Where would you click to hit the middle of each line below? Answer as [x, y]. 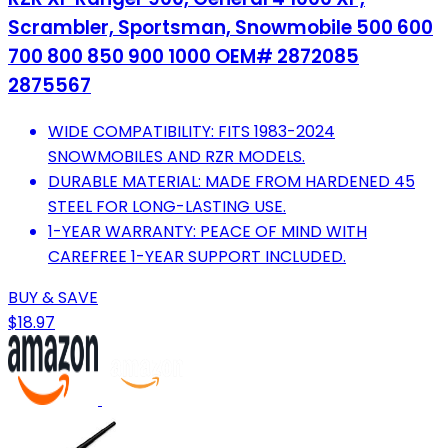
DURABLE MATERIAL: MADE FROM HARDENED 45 [231, 182]
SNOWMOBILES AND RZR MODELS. [176, 157]
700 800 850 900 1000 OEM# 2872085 [183, 57]
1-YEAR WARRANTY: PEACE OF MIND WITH [207, 232]
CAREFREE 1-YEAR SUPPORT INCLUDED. [197, 257]
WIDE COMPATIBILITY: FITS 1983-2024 [191, 132]
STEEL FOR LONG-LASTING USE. [167, 207]
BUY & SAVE [53, 298]
